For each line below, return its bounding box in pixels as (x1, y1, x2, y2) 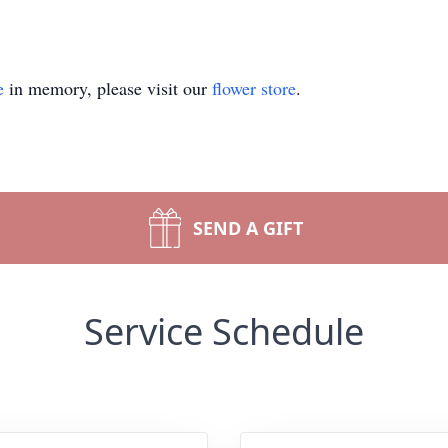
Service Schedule (84, 307, 364, 356)
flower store (212, 76, 296, 100)
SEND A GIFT (193, 216, 303, 240)
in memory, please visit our (4, 76, 212, 100)
